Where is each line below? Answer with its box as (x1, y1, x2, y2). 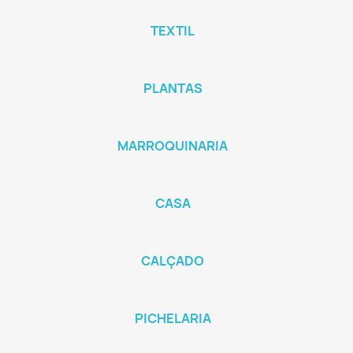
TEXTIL (150, 22, 195, 39)
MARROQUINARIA (117, 137, 228, 154)
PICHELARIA (134, 310, 211, 327)
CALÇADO (141, 252, 204, 269)
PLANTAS (143, 80, 203, 97)
